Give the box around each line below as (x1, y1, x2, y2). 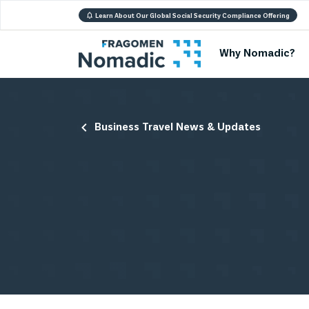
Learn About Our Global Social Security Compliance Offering (95, 12, 290, 20)
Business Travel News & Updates (94, 121, 261, 134)
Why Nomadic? (219, 47, 295, 61)
